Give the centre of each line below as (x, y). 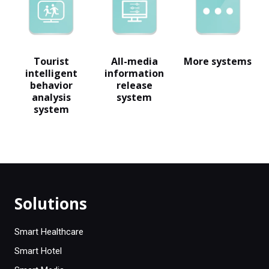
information (134, 73)
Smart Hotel (38, 251)
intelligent (51, 73)
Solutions (51, 204)
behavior (51, 85)
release (134, 85)
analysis (51, 97)
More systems (218, 61)
